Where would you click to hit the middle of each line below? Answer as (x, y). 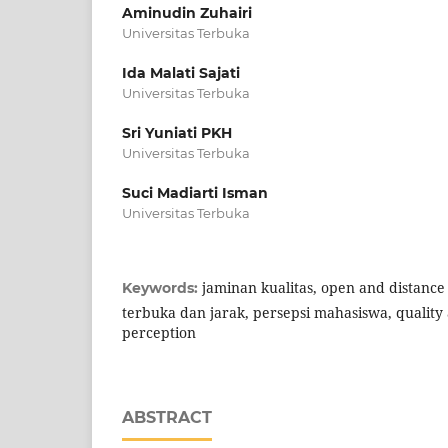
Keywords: (162, 287)
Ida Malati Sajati (181, 72)
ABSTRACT (167, 417)
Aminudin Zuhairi (187, 12)
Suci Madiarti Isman (195, 192)
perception (159, 332)
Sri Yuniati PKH (177, 132)
